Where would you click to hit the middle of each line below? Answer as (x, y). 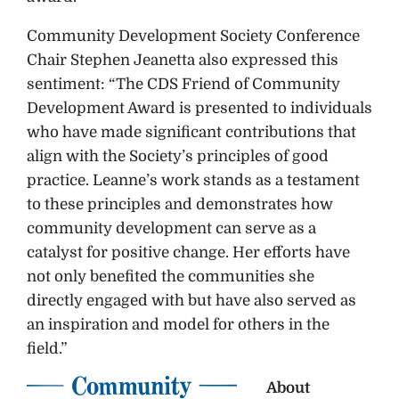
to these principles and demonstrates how (180, 205)
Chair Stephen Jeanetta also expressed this (183, 61)
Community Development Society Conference (193, 37)
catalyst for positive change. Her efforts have (188, 253)
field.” (47, 349)
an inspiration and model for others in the (178, 325)
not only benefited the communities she (171, 277)
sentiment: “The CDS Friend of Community (183, 85)
